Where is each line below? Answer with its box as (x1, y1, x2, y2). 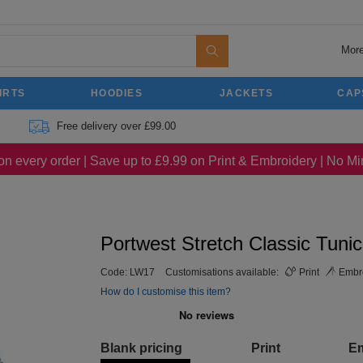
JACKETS (219, 88, 274, 99)
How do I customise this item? (100, 286, 231, 297)
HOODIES (90, 88, 143, 99)
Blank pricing (100, 341, 182, 355)
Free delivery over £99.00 (56, 120, 176, 132)
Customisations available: (165, 267, 281, 278)
